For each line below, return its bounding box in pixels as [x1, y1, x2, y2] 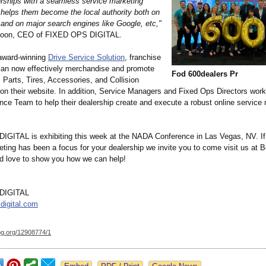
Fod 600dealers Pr [172, 69, 238, 79]
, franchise [125, 53, 161, 62]
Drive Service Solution [48, 53, 125, 62]
